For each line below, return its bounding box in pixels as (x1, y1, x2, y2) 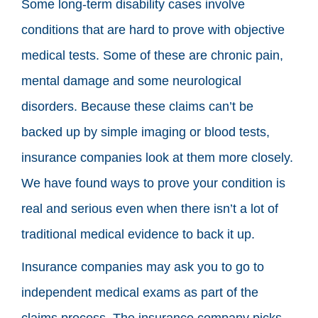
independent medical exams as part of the (21, 285, 258, 300)
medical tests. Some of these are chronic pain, (21, 48, 283, 62)
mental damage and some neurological (21, 73, 241, 88)
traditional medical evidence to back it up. (21, 226, 255, 241)
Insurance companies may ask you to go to (21, 259, 264, 274)
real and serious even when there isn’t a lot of (21, 201, 278, 216)
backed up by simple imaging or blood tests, (21, 124, 270, 139)
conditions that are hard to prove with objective (21, 22, 285, 37)
